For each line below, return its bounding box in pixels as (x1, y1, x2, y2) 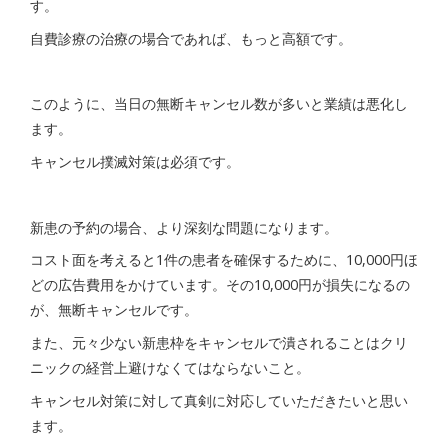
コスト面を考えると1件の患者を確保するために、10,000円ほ (30, 250, 418, 270)
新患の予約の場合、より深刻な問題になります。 (30, 217, 338, 237)
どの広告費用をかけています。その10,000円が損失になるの (30, 275, 410, 295)
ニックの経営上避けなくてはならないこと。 (30, 358, 310, 378)
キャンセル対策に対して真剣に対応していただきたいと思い (30, 390, 408, 410)
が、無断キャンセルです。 (30, 300, 198, 320)
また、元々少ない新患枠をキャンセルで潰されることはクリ (30, 333, 408, 353)
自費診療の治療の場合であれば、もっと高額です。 (30, 28, 352, 48)
